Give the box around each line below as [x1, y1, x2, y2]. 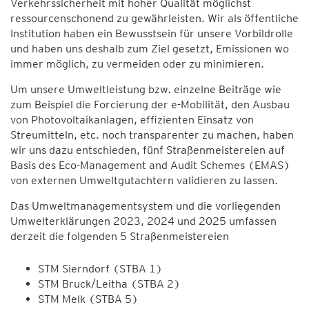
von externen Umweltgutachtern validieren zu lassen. [10, 174, 278, 187]
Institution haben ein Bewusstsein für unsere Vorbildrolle [10, 27, 293, 40]
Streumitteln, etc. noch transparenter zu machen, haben [10, 128, 294, 141]
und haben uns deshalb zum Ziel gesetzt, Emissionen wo [10, 42, 289, 55]
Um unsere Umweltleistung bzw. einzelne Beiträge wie [10, 83, 281, 96]
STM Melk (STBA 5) [38, 292, 139, 306]
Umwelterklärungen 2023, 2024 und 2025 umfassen [10, 215, 277, 228]
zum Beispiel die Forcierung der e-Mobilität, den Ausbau [10, 98, 290, 111]
